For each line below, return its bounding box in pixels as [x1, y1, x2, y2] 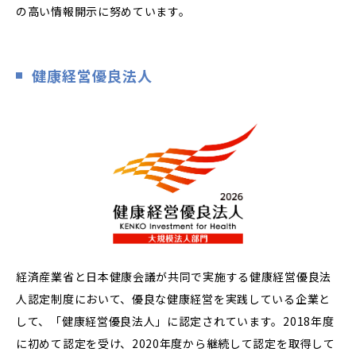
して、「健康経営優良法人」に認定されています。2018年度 [16, 312, 335, 329]
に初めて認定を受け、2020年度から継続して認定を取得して [16, 335, 335, 351]
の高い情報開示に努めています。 [16, 2, 191, 19]
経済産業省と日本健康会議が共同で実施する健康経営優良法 [16, 268, 331, 284]
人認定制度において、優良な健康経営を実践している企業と [16, 290, 331, 307]
